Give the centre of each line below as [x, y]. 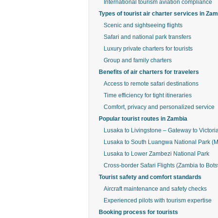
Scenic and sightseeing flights [143, 25]
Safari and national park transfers [147, 37]
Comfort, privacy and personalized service [159, 107]
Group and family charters [138, 60]
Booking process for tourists [138, 212]
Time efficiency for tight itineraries [148, 95]
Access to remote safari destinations [151, 84]
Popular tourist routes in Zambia [143, 119]
